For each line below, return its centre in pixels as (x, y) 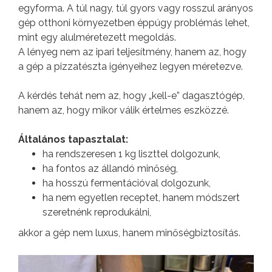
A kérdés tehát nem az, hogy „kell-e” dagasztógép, (131, 96)
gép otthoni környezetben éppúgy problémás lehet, (134, 23)
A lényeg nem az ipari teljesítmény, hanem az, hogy (132, 52)
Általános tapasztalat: (73, 140)
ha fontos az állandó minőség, (110, 169)
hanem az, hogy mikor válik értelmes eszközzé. (124, 110)
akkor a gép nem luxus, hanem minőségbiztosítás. (129, 233)
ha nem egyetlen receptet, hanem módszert (141, 198)
